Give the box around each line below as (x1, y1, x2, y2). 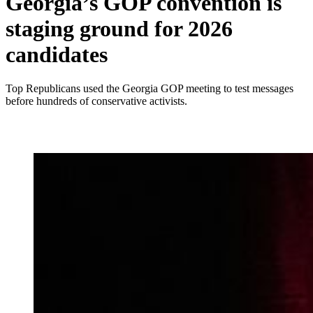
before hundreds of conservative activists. (6, 95, 187, 108)
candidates (6, 41, 108, 67)
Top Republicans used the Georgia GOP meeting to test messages (6, 82, 293, 95)
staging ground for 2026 (6, 15, 233, 41)
